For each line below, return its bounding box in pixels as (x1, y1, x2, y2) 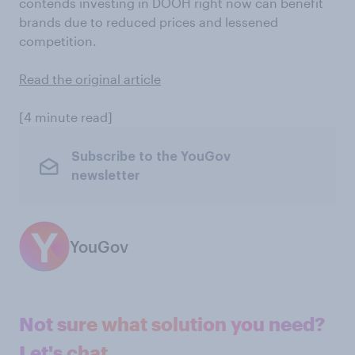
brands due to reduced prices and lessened (19, 14, 278, 29)
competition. (19, 33, 97, 48)
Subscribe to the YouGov (71, 150, 231, 163)
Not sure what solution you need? (19, 312, 325, 335)
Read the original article (19, 71, 161, 86)
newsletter (71, 169, 140, 182)
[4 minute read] (19, 109, 113, 124)
